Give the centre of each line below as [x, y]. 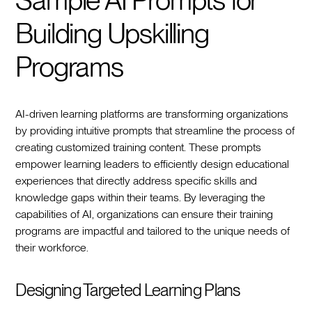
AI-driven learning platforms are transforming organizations [152, 114]
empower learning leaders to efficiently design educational [153, 164]
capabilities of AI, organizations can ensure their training [145, 214]
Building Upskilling [112, 33]
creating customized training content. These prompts [139, 147]
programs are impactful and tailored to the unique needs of [153, 231]
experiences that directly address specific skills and [136, 180]
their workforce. [52, 247]
